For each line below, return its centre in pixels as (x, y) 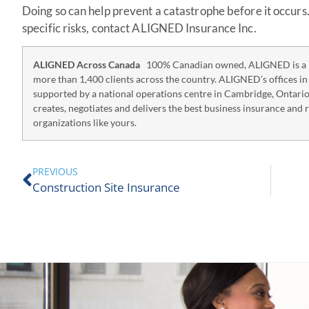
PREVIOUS (55, 172)
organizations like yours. (85, 123)
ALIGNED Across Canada (90, 65)
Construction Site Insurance (106, 188)
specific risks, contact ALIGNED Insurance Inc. (139, 28)
